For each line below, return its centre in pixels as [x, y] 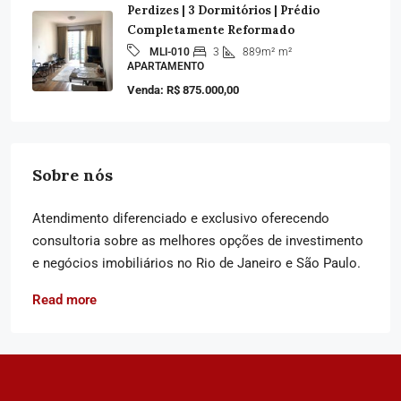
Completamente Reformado [211, 30]
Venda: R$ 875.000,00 [183, 90]
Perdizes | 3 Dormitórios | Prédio [223, 11]
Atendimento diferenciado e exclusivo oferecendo [181, 219]
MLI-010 [170, 52]
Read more [64, 300]
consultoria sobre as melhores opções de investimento [198, 241]
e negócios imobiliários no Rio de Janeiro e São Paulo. [196, 264]
